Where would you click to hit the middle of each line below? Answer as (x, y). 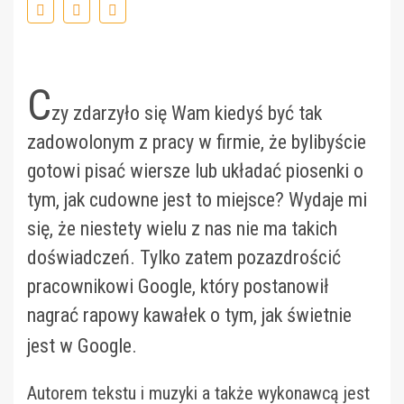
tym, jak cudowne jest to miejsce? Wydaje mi (197, 200)
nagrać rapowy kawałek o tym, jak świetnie (189, 315)
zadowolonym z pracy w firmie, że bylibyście (197, 142)
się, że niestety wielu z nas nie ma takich (182, 229)
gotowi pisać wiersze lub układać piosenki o (195, 171)
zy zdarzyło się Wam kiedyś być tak (187, 113)
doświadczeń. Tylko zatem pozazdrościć (184, 257)
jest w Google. (82, 346)
